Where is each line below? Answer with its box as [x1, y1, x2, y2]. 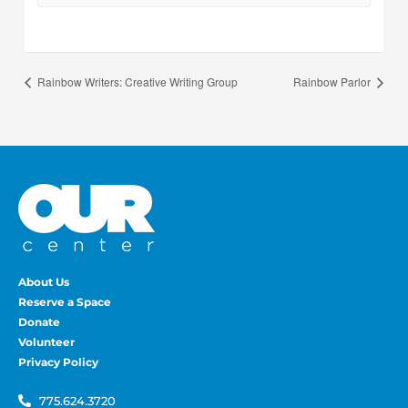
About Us [18, 274, 69, 289]
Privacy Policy [18, 354, 98, 369]
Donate [18, 314, 60, 329]
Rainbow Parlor [292, 74, 373, 90]
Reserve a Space [18, 294, 111, 309]
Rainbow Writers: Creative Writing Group [35, 74, 239, 90]
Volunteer [18, 334, 75, 349]
